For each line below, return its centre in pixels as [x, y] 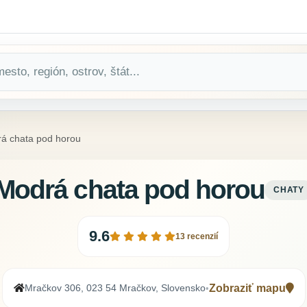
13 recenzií [197, 236]
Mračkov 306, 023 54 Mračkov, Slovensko [115, 288]
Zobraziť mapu [247, 288]
